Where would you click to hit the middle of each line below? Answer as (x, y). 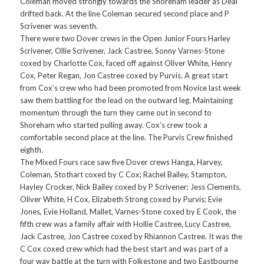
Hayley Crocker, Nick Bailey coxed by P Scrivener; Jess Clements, (131, 187)
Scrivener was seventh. (59, 26)
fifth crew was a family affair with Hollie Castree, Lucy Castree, (126, 224)
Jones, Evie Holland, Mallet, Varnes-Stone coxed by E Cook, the (128, 212)
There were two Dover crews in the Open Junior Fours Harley (126, 39)
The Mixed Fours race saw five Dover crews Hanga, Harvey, (122, 162)
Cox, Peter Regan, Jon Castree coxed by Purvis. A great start (124, 76)
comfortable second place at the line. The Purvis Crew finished (127, 138)
